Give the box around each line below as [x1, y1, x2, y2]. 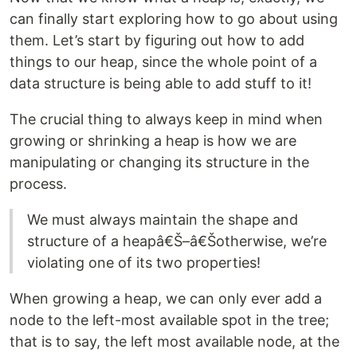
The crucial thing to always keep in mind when [10, 111, 323, 128]
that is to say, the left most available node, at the [10, 333, 339, 351]
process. [10, 175, 67, 193]
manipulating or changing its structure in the [10, 154, 309, 171]
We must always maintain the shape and [27, 211, 298, 229]
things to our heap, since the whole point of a [10, 53, 317, 71]
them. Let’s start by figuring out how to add [10, 32, 304, 49]
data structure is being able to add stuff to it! [10, 75, 312, 92]
